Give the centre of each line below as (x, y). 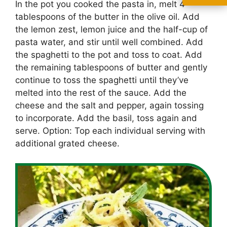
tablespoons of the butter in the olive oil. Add (107, 17)
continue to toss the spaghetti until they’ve (102, 80)
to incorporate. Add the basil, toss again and (106, 118)
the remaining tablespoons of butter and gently (111, 67)
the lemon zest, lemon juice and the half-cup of (111, 29)
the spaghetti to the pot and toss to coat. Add (109, 55)
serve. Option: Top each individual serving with (110, 131)
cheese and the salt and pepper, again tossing (109, 105)
